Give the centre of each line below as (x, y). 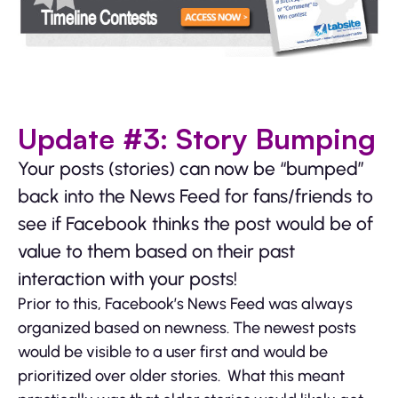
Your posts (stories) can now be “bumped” (191, 168)
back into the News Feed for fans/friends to (195, 195)
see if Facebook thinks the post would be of (195, 223)
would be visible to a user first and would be (173, 351)
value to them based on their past (156, 251)
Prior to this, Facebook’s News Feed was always (185, 303)
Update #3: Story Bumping (197, 138)
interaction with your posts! (127, 278)
